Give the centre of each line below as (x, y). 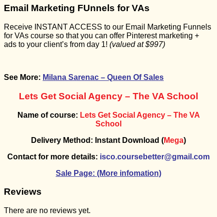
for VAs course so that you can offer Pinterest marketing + (101, 36)
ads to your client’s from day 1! (57, 45)
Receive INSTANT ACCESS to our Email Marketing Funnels (108, 27)
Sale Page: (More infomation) (108, 173)
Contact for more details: (53, 156)
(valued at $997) (137, 45)
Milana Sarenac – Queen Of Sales (103, 77)
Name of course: (47, 115)
